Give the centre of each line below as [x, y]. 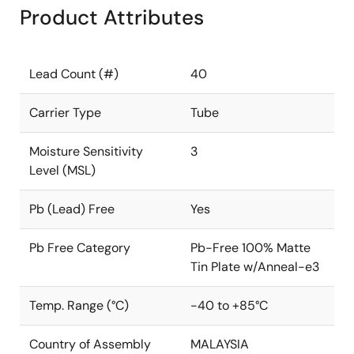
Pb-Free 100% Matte [250, 248]
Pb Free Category [80, 248]
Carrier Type [65, 113]
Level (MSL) [62, 170]
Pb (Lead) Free [72, 209]
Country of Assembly [90, 344]
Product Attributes [112, 17]
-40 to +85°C [229, 305]
